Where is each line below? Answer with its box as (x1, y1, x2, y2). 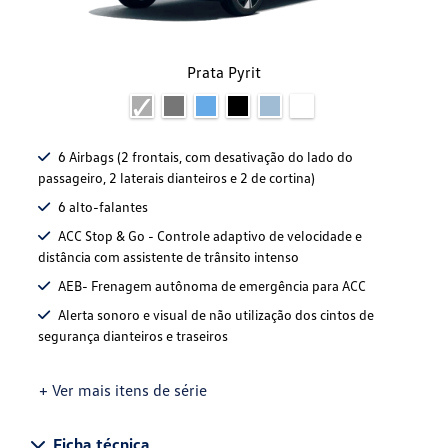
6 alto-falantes (58, 198, 148, 216)
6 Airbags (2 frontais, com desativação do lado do (58, 148, 353, 166)
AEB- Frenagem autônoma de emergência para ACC (58, 277, 366, 295)
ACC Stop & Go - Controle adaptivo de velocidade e (58, 227, 362, 245)
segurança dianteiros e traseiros (38, 327, 228, 345)
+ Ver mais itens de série (39, 380, 207, 401)
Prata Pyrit (187, 62, 261, 83)
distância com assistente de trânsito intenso (38, 248, 299, 266)
